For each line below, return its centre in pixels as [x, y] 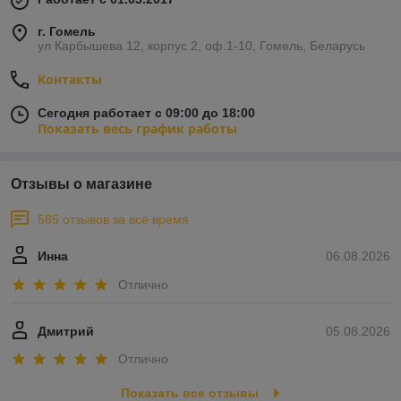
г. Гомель [67, 32]
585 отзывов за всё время [113, 220]
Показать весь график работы [137, 129]
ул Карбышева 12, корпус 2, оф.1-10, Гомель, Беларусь [201, 46]
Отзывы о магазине [81, 184]
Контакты [70, 80]
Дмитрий [66, 331]
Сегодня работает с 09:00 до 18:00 [146, 113]
